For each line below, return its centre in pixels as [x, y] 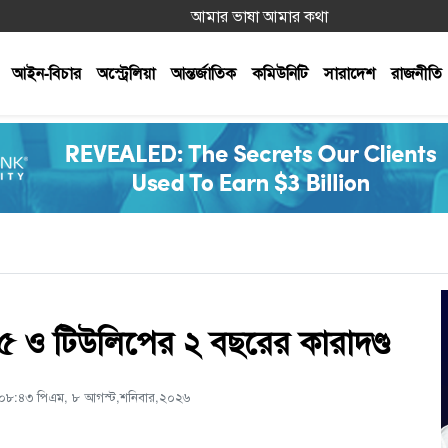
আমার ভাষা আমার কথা [259, 15]
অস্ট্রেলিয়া [126, 73]
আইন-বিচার [46, 73]
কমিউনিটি [280, 73]
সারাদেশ [349, 73]
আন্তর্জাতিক [203, 73]
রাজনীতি [416, 73]
